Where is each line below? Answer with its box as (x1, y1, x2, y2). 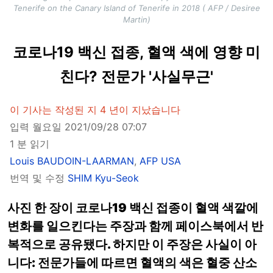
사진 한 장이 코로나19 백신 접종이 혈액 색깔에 (7, 200, 258, 216)
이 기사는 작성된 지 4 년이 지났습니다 (10, 104, 180, 116)
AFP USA (140, 155, 181, 168)
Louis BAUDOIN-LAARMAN (10, 155, 134, 168)
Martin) (122, 15, 151, 25)
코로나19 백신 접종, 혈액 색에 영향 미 (13, 43, 260, 62)
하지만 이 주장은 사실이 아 (113, 237, 257, 252)
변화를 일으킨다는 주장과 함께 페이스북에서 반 (7, 219, 263, 234)
